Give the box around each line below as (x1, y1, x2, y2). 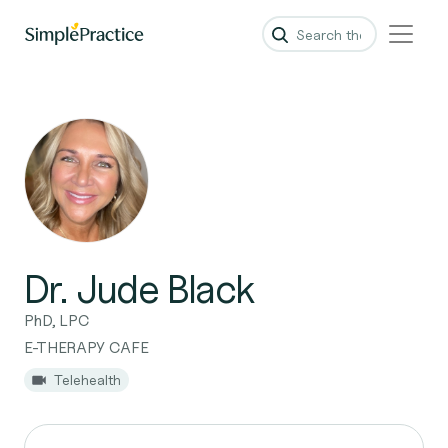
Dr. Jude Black (24, 264, 255, 312)
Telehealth (54, 371, 121, 388)
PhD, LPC (24, 311, 90, 330)
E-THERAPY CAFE (24, 338, 149, 357)
